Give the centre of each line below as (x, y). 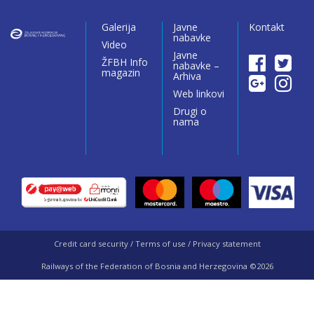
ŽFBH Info (124, 62)
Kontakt (267, 27)
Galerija (118, 27)
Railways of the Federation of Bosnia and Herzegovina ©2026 (157, 266)
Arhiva (187, 76)
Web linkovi (198, 93)
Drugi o (190, 111)
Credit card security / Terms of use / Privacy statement (157, 243)
